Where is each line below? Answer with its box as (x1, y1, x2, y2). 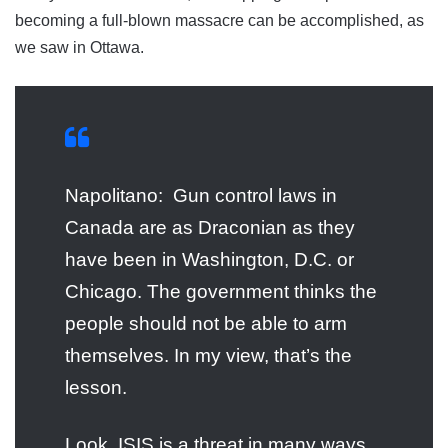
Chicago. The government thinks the (65, 280, 377, 302)
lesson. (65, 376, 127, 398)
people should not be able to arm (65, 312, 347, 334)
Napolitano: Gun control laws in (65, 184, 337, 206)
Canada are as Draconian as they (65, 216, 355, 238)
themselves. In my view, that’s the (65, 344, 352, 366)
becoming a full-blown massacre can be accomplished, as (15, 11, 424, 29)
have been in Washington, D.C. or (65, 248, 354, 270)
